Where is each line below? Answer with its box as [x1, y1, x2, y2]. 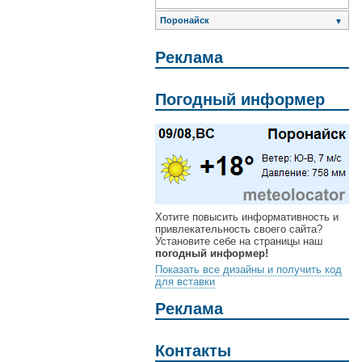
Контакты [155, 341, 231, 360]
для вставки [155, 276, 215, 288]
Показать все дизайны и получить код [155, 263, 342, 276]
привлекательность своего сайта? [155, 223, 322, 236]
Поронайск [160, 15, 209, 26]
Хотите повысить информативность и [155, 211, 339, 224]
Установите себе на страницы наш [155, 235, 322, 248]
